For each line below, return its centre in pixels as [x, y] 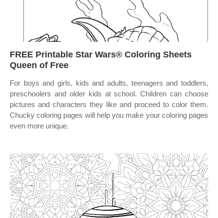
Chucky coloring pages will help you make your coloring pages [109, 115]
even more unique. [39, 126]
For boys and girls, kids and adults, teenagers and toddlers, [109, 83]
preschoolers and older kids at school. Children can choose [109, 94]
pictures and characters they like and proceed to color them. [109, 104]
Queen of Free [39, 65]
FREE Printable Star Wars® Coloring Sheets [101, 54]
